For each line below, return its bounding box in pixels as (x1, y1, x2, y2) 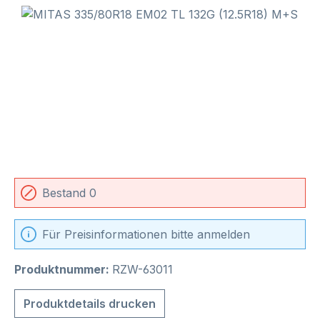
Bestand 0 (42, 186, 96, 201)
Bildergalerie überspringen (14, 6, 156, 21)
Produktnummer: (14, 262, 112, 277)
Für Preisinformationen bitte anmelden (42, 227, 250, 242)
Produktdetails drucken (24, 296, 156, 311)
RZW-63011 (112, 262, 173, 277)
